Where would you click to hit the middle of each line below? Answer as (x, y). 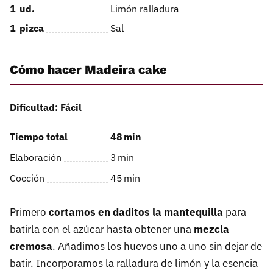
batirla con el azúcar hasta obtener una (102, 229)
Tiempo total (39, 137)
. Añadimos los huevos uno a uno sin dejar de (157, 246)
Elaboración (36, 158)
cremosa (31, 246)
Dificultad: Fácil (46, 108)
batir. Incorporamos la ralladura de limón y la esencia (134, 264)
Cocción (27, 178)
